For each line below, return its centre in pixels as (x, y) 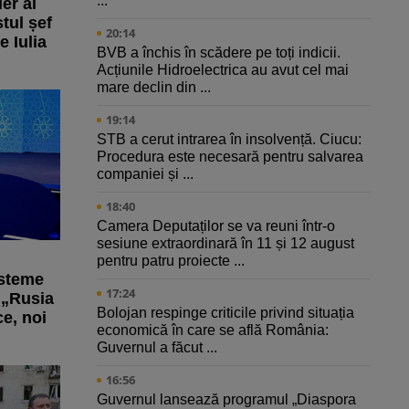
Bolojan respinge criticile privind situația (225, 313)
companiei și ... (145, 174)
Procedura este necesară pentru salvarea (230, 157)
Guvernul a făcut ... (157, 348)
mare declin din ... (154, 88)
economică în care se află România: (213, 330)
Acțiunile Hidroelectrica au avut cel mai (223, 70)
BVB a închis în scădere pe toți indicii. (219, 53)
